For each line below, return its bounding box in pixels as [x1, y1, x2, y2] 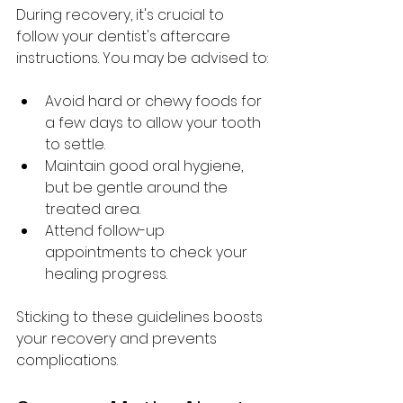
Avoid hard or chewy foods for [45, 91, 265, 112]
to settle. [45, 134, 105, 155]
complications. [16, 350, 118, 371]
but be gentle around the [45, 177, 231, 198]
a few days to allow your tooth [45, 112, 264, 133]
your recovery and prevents [16, 328, 220, 349]
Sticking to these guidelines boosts [16, 307, 266, 327]
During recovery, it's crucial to [16, 4, 228, 25]
